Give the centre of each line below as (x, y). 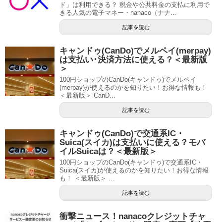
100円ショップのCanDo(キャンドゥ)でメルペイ (128, 79)
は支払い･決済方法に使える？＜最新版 (133, 59)
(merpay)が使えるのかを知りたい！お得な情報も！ (133, 87)
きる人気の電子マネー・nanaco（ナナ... (118, 12)
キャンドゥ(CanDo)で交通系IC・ (122, 133)
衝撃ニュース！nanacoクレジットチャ (133, 216)
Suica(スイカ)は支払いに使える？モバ (132, 142)
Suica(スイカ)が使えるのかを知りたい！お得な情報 (134, 170)
